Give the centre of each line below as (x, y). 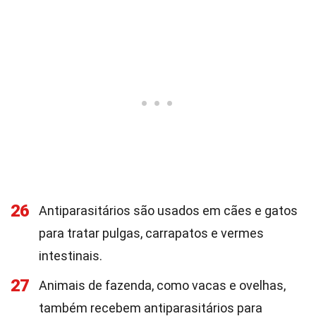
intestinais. (71, 256)
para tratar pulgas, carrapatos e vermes (151, 233)
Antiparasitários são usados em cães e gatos (168, 211)
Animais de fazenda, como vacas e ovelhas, (162, 285)
